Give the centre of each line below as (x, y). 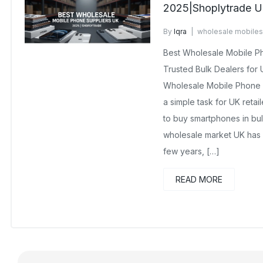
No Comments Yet (194, 42)
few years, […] (191, 151)
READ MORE (199, 179)
